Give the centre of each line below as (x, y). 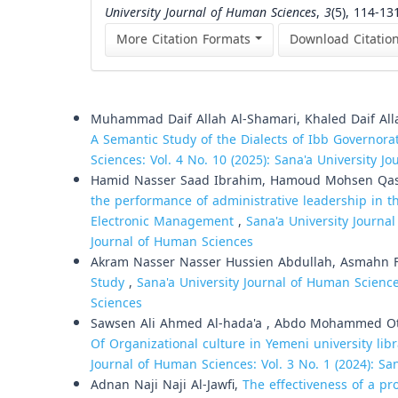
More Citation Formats (186, 39)
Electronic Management (164, 221)
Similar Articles (145, 99)
